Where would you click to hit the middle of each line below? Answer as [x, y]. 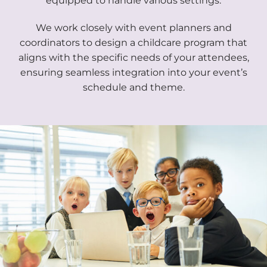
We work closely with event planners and [133, 27]
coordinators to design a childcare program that [133, 42]
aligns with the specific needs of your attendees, [133, 57]
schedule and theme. [133, 87]
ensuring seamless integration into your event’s [133, 72]
